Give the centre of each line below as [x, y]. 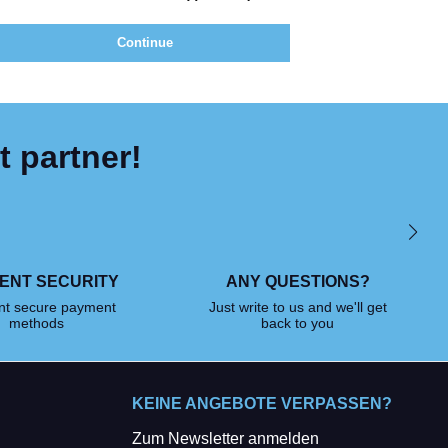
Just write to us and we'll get [297, 307]
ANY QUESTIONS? [297, 281]
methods [37, 323]
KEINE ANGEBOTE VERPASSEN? [262, 403]
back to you [298, 323]
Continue [145, 42]
